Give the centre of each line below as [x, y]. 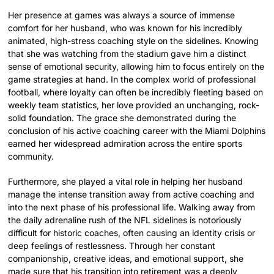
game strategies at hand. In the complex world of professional [132, 79]
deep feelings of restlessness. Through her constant [112, 245]
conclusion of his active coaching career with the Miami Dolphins [137, 130]
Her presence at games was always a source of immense [122, 15]
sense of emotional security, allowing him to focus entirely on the [136, 66]
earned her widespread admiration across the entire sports [125, 143]
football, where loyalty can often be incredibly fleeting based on [136, 92]
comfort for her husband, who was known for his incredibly [125, 28]
